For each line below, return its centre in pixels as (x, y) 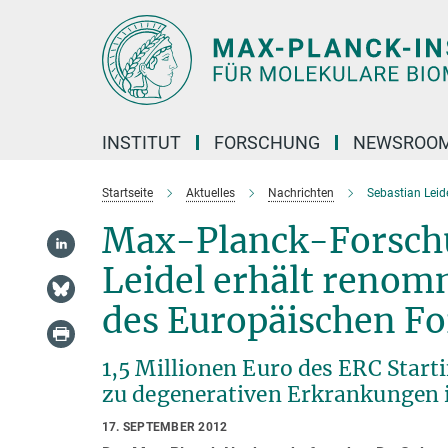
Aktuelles (210, 193)
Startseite (127, 193)
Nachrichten (301, 193)
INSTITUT (141, 142)
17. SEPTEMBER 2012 (165, 427)
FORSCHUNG (267, 142)
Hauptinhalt (46, 18)
